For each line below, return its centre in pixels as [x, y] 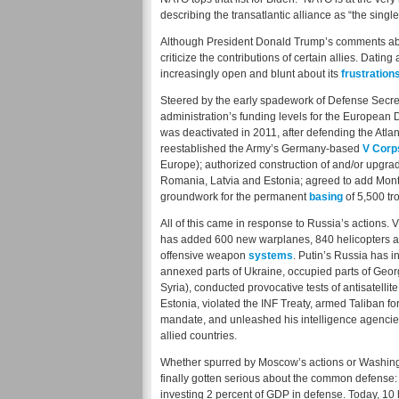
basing [326, 197]
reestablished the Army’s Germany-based [261, 149]
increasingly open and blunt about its [251, 74]
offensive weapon [204, 256]
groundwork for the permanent [235, 197]
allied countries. [199, 336]
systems [271, 256]
